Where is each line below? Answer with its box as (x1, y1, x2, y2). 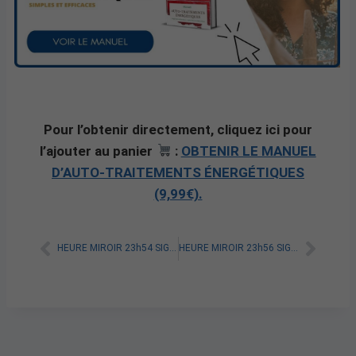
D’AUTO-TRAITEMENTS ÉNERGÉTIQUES (52, 164, 304, 180)
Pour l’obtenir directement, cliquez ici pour (44, 121, 312, 137)
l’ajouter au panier (40, 142, 157, 159)
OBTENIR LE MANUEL (180, 142, 316, 159)
